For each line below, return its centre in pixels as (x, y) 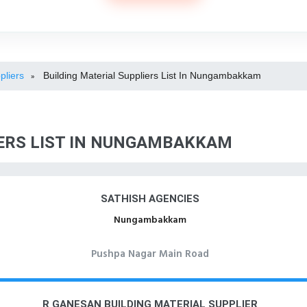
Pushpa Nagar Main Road (150, 254)
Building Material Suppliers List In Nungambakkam (152, 75)
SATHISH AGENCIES (150, 199)
